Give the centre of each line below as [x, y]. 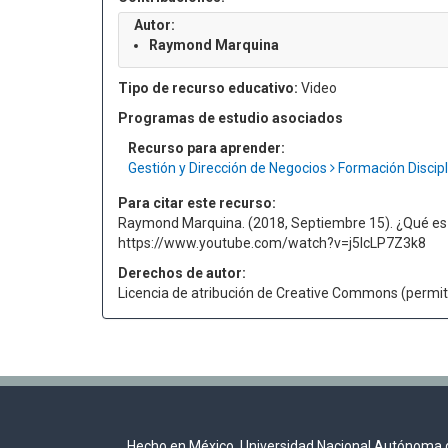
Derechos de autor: [182, 273]
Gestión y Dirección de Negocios [229, 168]
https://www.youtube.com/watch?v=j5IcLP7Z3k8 [272, 243]
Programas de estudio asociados [230, 118]
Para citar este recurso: [197, 203]
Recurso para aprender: [206, 148]
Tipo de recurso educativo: [208, 88]
